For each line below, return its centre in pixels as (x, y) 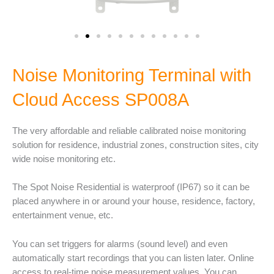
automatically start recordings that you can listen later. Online (133, 258)
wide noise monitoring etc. (64, 159)
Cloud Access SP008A (101, 100)
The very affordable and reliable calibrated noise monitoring (129, 131)
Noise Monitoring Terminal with (132, 76)
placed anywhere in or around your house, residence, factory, (134, 202)
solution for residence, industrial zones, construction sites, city (135, 145)
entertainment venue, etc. (63, 216)
